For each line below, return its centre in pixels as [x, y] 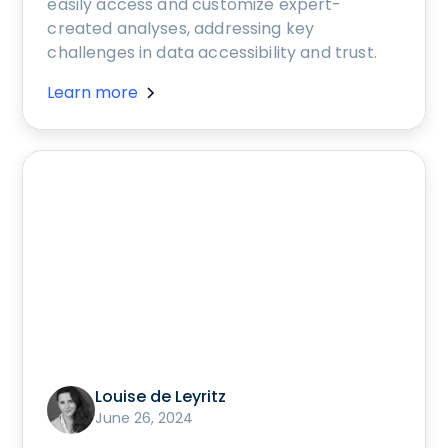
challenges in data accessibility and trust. [212, 52]
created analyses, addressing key [181, 28]
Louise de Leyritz [161, 397]
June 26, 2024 [144, 418]
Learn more [93, 92]
